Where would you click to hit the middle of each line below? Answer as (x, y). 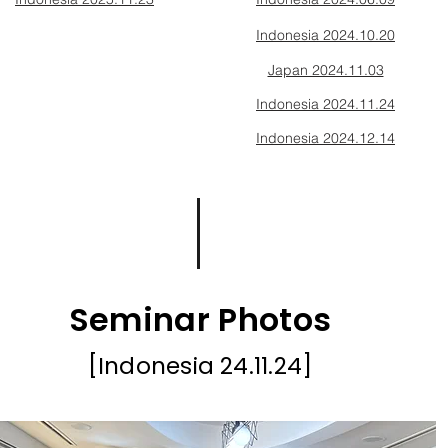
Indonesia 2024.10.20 (325, 35)
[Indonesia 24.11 (178, 366)
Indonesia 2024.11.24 (325, 104)
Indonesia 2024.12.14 (325, 138)
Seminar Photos (200, 319)
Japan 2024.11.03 (325, 70)
